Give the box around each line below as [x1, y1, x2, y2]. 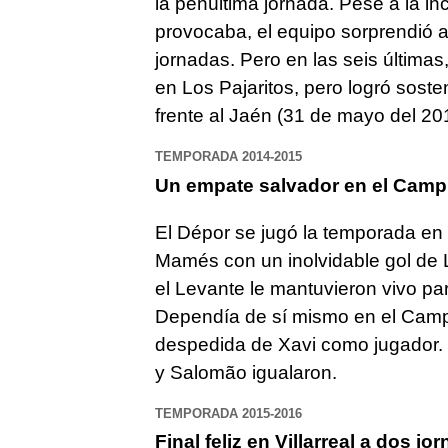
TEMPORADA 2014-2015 [154, 149, 302, 165]
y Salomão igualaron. [154, 361, 337, 383]
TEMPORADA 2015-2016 [154, 405, 302, 421]
